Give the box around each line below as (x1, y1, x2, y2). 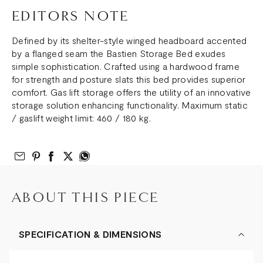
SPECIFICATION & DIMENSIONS (19, 228, 162, 240)
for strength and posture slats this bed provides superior (12, 73, 246, 85)
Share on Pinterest (41, 150, 127, 161)
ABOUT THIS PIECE (12, 188, 159, 206)
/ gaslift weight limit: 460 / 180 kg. (12, 112, 151, 123)
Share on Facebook (56, 150, 146, 161)
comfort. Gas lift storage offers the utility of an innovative (12, 86, 251, 97)
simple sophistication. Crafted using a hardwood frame (12, 60, 240, 72)
